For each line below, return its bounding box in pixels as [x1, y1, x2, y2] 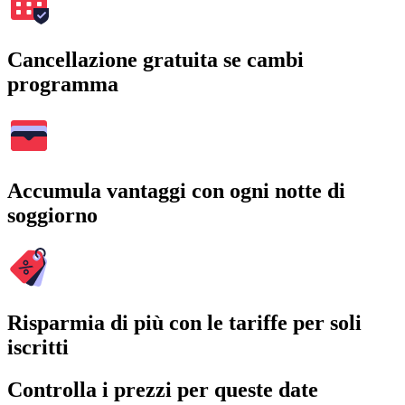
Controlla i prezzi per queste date [7, 378, 318, 402]
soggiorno [7, 203, 98, 228]
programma [7, 71, 118, 96]
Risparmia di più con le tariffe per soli [7, 311, 362, 335]
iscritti [7, 335, 69, 360]
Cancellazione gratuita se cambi [7, 47, 304, 71]
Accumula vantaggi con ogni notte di [7, 179, 345, 203]
